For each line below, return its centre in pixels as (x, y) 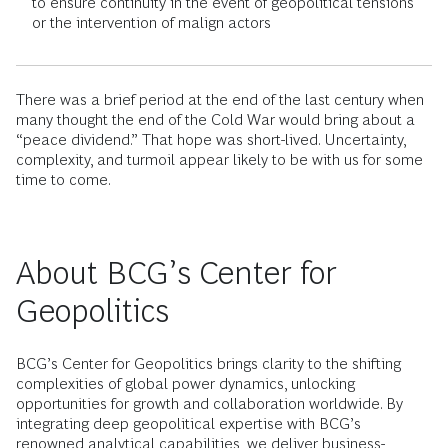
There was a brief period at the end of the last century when (220, 99)
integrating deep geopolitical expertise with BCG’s (188, 423)
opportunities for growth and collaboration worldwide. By (209, 403)
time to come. (63, 179)
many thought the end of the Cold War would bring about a (215, 119)
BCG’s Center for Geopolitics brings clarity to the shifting (208, 363)
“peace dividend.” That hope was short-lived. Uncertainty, (211, 139)
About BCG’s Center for (176, 272)
